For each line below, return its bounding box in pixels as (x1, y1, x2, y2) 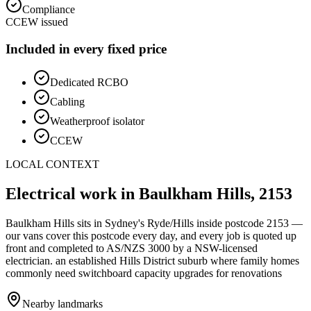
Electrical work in (6, 185, 139, 203)
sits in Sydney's (74, 217, 147, 230)
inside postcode (194, 217, 267, 230)
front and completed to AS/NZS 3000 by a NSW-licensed (6, 242, 258, 255)
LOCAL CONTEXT (6, 158, 99, 171)
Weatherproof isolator (50, 115, 144, 128)
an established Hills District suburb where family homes (53, 255, 299, 267)
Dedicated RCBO (50, 76, 128, 89)
